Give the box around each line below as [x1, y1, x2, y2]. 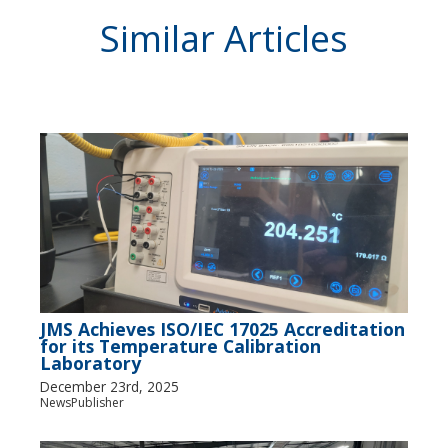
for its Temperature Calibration [40, 334, 321, 358]
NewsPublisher [40, 394, 124, 411]
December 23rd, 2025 [40, 377, 179, 396]
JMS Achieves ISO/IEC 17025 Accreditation [40, 317, 405, 341]
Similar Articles [100, 14, 348, 63]
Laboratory [40, 351, 141, 375]
